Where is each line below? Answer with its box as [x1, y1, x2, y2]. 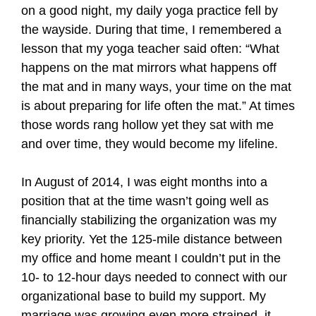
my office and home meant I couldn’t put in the [21, 251, 281, 265]
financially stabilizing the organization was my [21, 213, 276, 227]
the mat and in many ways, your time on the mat [21, 80, 291, 94]
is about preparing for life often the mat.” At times [21, 99, 295, 113]
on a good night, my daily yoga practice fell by [21, 4, 278, 18]
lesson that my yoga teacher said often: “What [21, 42, 279, 56]
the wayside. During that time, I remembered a [21, 23, 281, 37]
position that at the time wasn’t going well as [21, 194, 269, 208]
